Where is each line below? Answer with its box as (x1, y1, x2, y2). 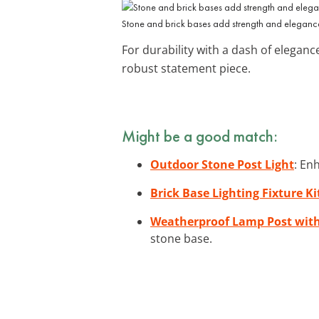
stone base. (150, 230, 212, 246)
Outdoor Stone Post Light (150, 156, 294, 172)
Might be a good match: (122, 125, 278, 147)
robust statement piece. (122, 60, 251, 76)
